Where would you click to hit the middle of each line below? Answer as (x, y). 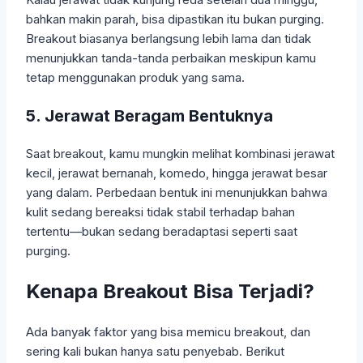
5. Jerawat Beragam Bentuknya (149, 116)
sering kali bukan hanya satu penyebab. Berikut (155, 352)
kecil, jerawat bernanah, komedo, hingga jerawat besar (177, 173)
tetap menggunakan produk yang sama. (135, 78)
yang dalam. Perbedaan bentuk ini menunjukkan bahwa (177, 193)
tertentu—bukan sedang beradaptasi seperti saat (162, 232)
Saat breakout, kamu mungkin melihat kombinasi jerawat (180, 154)
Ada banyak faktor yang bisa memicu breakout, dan (168, 332)
